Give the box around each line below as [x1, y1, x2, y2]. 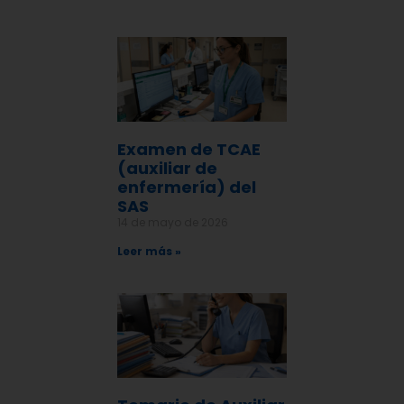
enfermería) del [117, 176, 256, 199]
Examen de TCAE [117, 138, 261, 161]
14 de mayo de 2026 [117, 215, 228, 231]
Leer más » [117, 243, 181, 260]
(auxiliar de [117, 157, 217, 180]
